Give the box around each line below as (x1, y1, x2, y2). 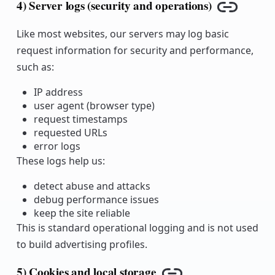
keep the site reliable (33, 206, 130, 220)
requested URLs (33, 126, 107, 140)
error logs (33, 139, 80, 153)
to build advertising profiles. (16, 238, 147, 252)
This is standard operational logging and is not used (16, 221, 258, 235)
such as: (16, 60, 54, 74)
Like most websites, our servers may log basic (16, 27, 229, 41)
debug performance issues (33, 193, 159, 207)
